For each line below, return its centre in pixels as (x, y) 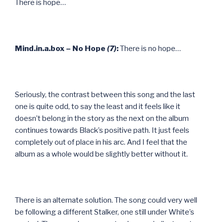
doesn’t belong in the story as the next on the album (102, 118)
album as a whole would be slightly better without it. (101, 154)
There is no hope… (150, 48)
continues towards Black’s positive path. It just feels (102, 130)
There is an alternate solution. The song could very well (106, 200)
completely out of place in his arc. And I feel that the (101, 142)
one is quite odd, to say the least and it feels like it (98, 106)
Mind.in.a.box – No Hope (61, 48)
